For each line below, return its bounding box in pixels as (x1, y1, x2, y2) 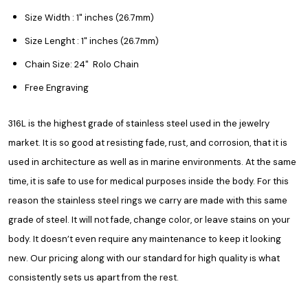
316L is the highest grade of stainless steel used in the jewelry (8, 118, 269, 130)
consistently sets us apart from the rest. (8, 272, 179, 284)
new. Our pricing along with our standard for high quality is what (8, 252, 280, 265)
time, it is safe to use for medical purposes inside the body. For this (8, 175, 289, 188)
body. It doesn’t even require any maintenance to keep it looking (8, 233, 281, 245)
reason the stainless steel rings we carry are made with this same (8, 195, 287, 207)
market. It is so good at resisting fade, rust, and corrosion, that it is (8, 137, 287, 149)
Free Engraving (25, 82, 89, 94)
